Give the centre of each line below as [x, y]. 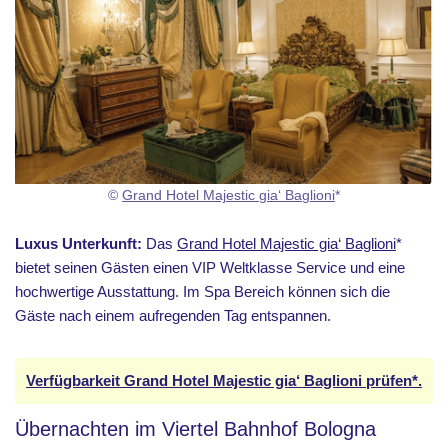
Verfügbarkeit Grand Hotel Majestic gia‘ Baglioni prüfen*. [224, 381]
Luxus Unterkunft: [78, 244]
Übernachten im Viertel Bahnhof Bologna [195, 428]
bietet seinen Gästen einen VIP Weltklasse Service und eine [210, 268]
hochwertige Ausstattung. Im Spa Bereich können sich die [202, 292]
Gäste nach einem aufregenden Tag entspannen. [173, 316]
